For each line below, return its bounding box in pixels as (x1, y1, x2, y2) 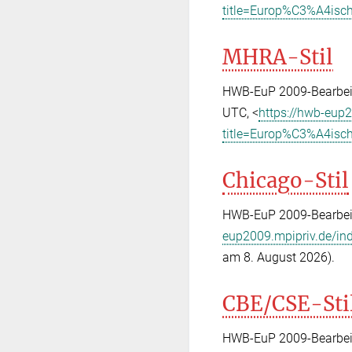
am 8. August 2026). (222, 249, 335, 265)
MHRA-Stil (222, 44, 333, 70)
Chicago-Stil (222, 167, 349, 193)
